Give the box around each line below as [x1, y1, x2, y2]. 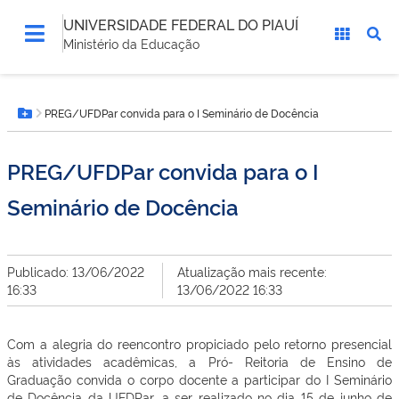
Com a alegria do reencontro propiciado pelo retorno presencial [7, 335, 392, 352]
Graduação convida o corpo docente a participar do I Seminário [7, 370, 392, 387]
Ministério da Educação [63, 35, 199, 52]
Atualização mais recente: [177, 263, 328, 280]
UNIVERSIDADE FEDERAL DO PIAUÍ [63, 14, 298, 34]
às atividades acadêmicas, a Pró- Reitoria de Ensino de [7, 353, 392, 370]
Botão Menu [23, 111, 110, 133]
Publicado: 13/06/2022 [7, 263, 144, 280]
